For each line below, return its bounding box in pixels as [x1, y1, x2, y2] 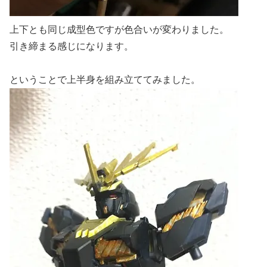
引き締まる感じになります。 [10, 41, 133, 51]
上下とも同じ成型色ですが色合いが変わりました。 [10, 24, 229, 35]
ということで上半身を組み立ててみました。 [10, 74, 200, 85]
